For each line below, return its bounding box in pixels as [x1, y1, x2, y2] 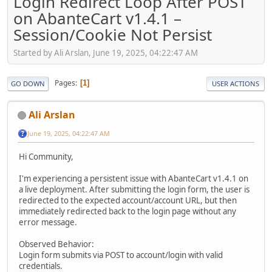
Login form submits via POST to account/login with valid [19, 249, 223, 260]
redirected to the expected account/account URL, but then [19, 194, 237, 206]
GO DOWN [11, 78, 45, 88]
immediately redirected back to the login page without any [19, 205, 236, 217]
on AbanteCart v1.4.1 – [13, 7, 182, 30]
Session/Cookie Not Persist [13, 24, 212, 46]
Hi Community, [19, 151, 73, 162]
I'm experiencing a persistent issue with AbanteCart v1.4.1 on [19, 172, 248, 184]
